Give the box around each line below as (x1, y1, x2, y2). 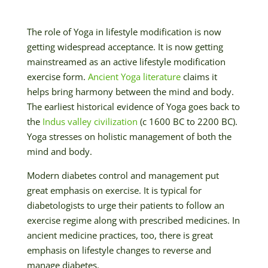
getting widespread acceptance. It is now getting (26, 40, 223, 53)
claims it (180, 70, 217, 83)
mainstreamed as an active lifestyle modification (26, 55, 226, 68)
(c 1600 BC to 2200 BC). (137, 115, 237, 127)
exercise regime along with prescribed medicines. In (26, 214, 240, 226)
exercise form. (26, 70, 88, 83)
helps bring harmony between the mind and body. (26, 85, 234, 98)
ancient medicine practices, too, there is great (26, 229, 213, 241)
